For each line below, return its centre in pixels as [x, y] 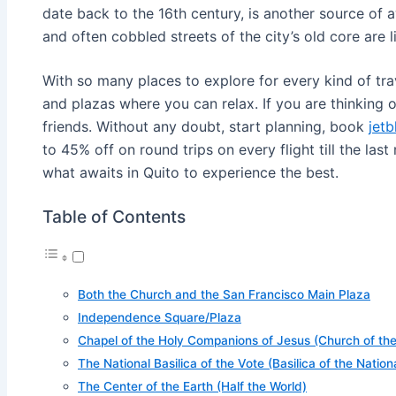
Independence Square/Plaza [160, 317]
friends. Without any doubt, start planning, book [206, 126]
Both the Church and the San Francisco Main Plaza [224, 294]
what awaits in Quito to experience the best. [190, 172]
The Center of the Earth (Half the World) [192, 386]
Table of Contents [114, 216]
